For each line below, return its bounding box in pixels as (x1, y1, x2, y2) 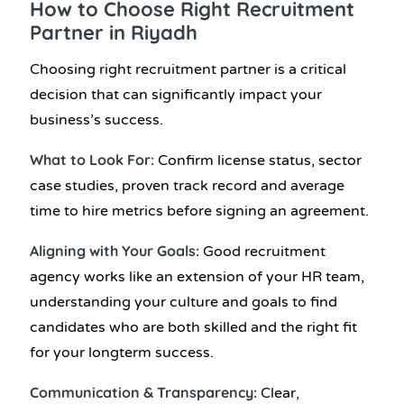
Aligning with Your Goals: (30, 242, 203, 261)
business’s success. (30, 111, 163, 130)
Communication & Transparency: (30, 383, 261, 402)
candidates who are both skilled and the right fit (30, 318, 357, 337)
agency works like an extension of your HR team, (30, 268, 364, 287)
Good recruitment (203, 243, 326, 262)
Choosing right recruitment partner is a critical (30, 60, 346, 79)
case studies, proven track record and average (30, 177, 344, 196)
